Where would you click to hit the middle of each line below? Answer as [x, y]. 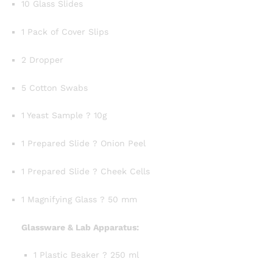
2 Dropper [42, 59]
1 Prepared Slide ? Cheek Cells [86, 172]
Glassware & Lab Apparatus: [80, 227]
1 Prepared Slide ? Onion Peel [83, 144]
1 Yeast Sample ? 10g [64, 115]
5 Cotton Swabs [55, 87]
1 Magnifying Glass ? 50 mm [79, 199]
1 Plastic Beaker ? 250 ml [86, 255]
